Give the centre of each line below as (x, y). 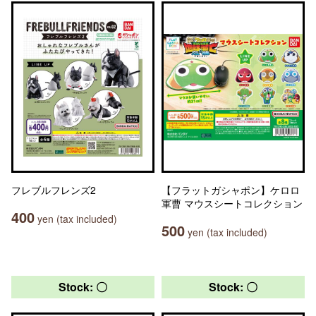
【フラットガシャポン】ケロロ (231, 190)
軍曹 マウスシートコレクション (232, 203)
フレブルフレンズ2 (54, 190)
